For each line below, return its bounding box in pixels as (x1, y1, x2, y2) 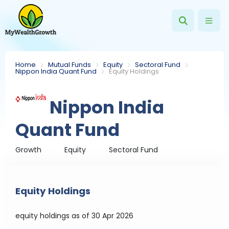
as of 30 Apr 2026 (72, 211, 134, 221)
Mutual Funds (48, 60, 91, 70)
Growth (15, 145, 42, 155)
